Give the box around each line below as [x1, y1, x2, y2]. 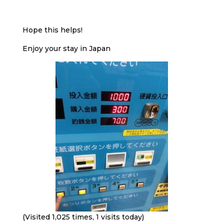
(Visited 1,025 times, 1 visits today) [22, 212, 144, 221]
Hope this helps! [22, 25, 82, 34]
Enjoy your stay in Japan [22, 44, 110, 53]
